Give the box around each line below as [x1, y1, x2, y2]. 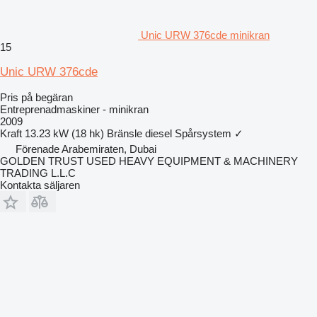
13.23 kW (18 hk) [25, 127, 104, 139]
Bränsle [107, 127, 142, 139]
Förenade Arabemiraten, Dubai [16, 143, 156, 155]
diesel [145, 127, 172, 139]
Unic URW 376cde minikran [141, 29, 270, 41]
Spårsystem [175, 127, 231, 139]
